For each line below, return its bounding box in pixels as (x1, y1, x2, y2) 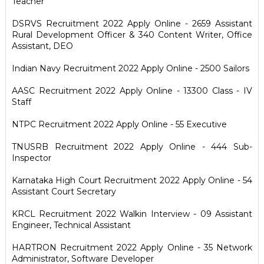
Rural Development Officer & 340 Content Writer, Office (11, 29, 253, 40)
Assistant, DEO (11, 41, 73, 51)
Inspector (11, 153, 51, 163)
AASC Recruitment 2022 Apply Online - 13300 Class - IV (11, 85, 253, 96)
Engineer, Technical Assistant (11, 220, 131, 230)
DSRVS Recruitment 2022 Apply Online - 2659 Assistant (11, 18, 253, 29)
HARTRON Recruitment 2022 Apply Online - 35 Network (11, 242, 253, 253)
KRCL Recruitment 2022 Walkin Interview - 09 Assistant (11, 209, 253, 219)
